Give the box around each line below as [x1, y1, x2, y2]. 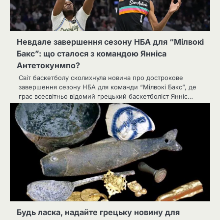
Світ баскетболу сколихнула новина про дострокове [19, 73, 183, 82]
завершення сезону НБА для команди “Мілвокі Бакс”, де [19, 82, 196, 91]
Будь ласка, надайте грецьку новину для [17, 207, 180, 217]
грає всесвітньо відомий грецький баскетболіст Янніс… [19, 92, 193, 100]
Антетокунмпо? [17, 60, 80, 70]
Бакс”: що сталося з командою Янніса [17, 48, 166, 58]
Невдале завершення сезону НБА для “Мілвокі [17, 36, 204, 47]
